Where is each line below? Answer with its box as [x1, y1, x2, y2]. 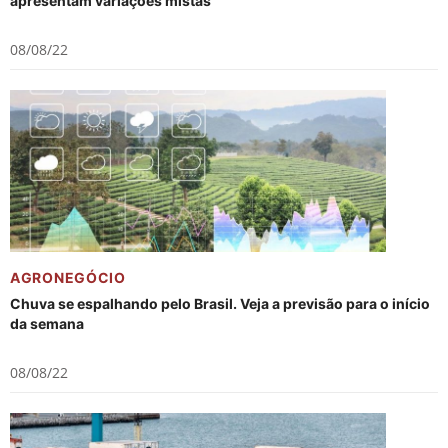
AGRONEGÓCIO [10, 269, 126, 286]
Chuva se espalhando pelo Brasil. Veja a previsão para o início [10, 295, 430, 312]
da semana [10, 315, 84, 332]
